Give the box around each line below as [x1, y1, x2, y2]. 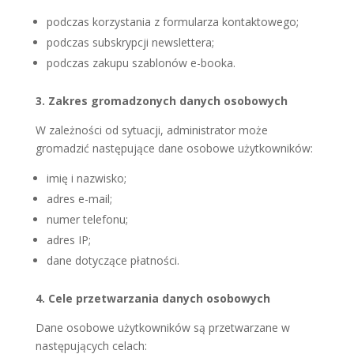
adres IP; [46, 232, 91, 248]
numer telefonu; [46, 212, 128, 228]
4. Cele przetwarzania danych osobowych [35, 291, 270, 307]
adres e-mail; [46, 191, 112, 207]
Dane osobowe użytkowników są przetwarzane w [35, 320, 290, 336]
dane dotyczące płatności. [46, 253, 179, 269]
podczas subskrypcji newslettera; [46, 35, 214, 51]
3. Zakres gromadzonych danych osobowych [35, 93, 288, 109]
